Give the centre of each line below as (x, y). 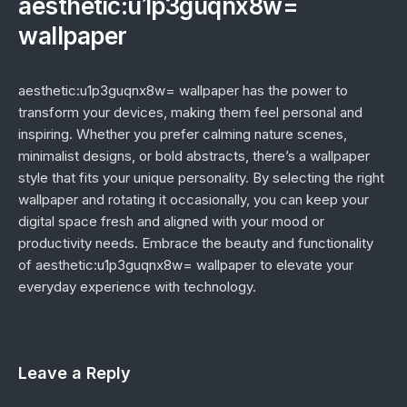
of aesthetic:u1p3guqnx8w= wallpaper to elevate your (186, 265)
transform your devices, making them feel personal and (190, 112)
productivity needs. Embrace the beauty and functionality (196, 243)
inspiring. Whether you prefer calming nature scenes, (183, 134)
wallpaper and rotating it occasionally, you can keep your (194, 199)
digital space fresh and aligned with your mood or (171, 221)
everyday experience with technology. (137, 287)
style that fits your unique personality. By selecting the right (201, 178)
